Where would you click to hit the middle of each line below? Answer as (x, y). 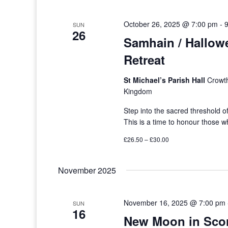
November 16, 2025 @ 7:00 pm (175, 203)
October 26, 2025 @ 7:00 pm (171, 24)
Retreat (145, 60)
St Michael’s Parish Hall (166, 80)
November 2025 (87, 170)
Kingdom (138, 91)
